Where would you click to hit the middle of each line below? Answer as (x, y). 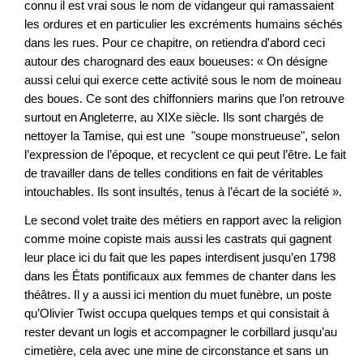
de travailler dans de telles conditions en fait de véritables (174, 173)
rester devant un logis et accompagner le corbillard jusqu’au (181, 331)
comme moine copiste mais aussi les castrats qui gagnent (178, 238)
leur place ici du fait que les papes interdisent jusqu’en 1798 (180, 257)
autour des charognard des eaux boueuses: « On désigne (176, 62)
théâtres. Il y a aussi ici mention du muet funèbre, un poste (178, 294)
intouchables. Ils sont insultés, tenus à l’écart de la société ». (183, 192)
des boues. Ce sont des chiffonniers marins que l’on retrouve (184, 99)
